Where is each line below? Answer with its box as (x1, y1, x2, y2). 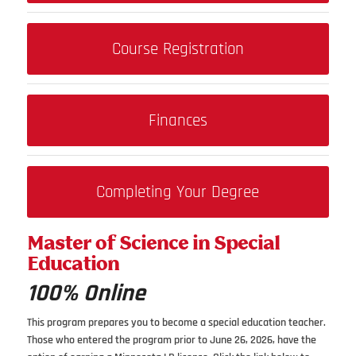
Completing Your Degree (96, 180, 260, 203)
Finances (148, 109, 207, 131)
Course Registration (111, 37, 244, 60)
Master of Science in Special (26, 234, 281, 253)
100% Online (26, 278, 145, 309)
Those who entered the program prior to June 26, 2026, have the (26, 333, 316, 348)
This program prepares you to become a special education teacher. (26, 315, 326, 331)
